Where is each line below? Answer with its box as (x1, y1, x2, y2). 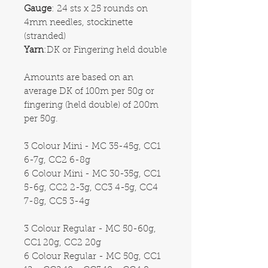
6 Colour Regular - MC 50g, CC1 (24, 252, 160, 261)
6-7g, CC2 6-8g (24, 156, 93, 165)
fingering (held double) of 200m (24, 100, 159, 110)
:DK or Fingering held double (44, 45, 167, 55)
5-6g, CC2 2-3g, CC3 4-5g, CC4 (24, 183, 158, 193)
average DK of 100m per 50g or (24, 87, 154, 96)
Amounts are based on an (24, 73, 133, 83)
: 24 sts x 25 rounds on (51, 4, 148, 14)
